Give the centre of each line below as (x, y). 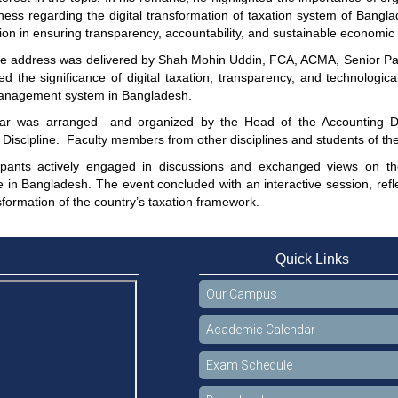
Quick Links (312, 259)
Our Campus (242, 294)
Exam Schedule (249, 365)
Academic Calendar (261, 329)
